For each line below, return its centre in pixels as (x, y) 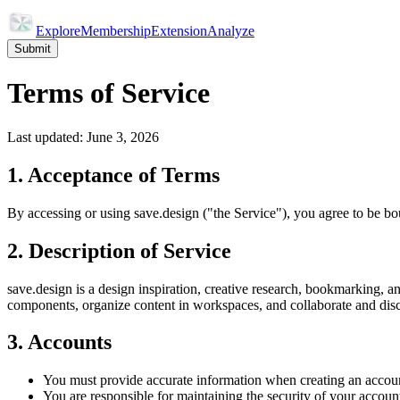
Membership (116, 31)
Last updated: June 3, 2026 (83, 137)
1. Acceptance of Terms (113, 175)
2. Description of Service (119, 250)
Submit (33, 49)
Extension (179, 31)
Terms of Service (108, 93)
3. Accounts (59, 342)
